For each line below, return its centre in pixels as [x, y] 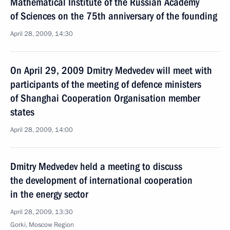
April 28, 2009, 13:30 [42, 212]
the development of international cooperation [101, 180]
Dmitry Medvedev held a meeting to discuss [96, 166]
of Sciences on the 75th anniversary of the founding [114, 16]
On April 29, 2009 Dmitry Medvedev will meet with [111, 70]
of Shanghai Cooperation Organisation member [105, 98]
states [22, 112]
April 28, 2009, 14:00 [42, 130]
